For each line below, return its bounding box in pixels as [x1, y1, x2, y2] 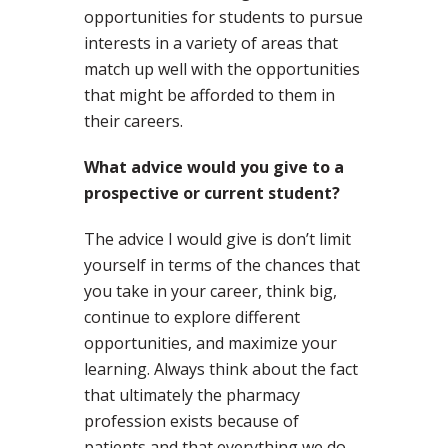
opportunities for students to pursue [84, 6, 363, 29]
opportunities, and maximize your [84, 332, 337, 355]
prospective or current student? [84, 182, 344, 205]
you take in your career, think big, [84, 280, 337, 303]
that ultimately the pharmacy [84, 384, 300, 407]
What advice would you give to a [84, 156, 344, 179]
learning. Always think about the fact [84, 358, 358, 381]
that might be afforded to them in [84, 84, 335, 107]
